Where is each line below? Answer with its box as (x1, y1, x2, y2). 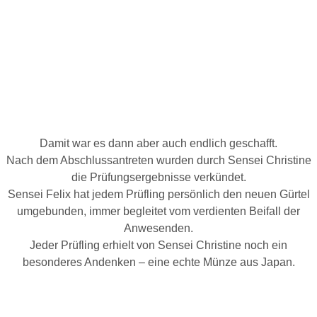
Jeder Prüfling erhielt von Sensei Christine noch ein (30, 239, 287, 251)
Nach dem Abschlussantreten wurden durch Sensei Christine (6, 154, 311, 166)
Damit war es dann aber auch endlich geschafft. (40, 137, 277, 149)
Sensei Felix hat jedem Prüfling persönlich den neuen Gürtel (7, 188, 310, 200)
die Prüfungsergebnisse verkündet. (71, 171, 246, 183)
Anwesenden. (124, 222, 193, 234)
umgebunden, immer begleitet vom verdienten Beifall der (17, 205, 300, 217)
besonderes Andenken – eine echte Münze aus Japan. (22, 256, 295, 268)
